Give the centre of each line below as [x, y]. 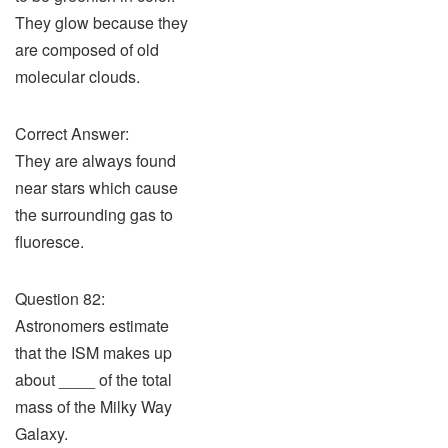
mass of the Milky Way [93, 406]
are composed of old [87, 49]
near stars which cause [96, 187]
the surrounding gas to [94, 214]
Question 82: [60, 298]
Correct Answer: [72, 133]
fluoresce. [49, 241]
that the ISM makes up [93, 352]
